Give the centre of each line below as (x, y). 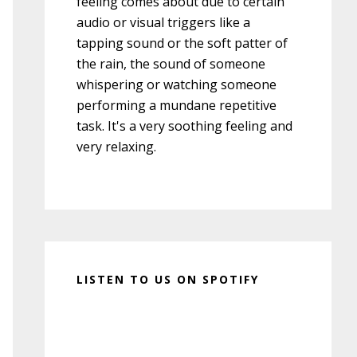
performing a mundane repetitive (177, 105)
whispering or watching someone (177, 84)
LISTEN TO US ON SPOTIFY (168, 279)
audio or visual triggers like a (163, 22)
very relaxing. (116, 146)
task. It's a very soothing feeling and (184, 126)
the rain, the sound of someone (171, 63)
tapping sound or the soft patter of (182, 43)
